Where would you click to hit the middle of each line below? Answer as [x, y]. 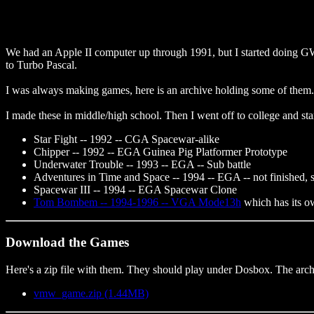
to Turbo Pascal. [41, 65]
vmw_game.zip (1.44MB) [91, 293]
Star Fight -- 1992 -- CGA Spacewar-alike [127, 139]
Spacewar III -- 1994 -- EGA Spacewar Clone [135, 190]
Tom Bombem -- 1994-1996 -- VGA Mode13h [137, 203]
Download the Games [67, 243]
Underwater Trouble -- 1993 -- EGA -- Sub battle [142, 165]
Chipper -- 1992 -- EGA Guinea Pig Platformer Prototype [161, 152]
